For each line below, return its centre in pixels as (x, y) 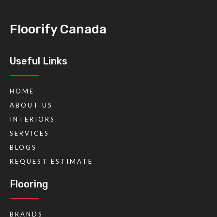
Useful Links (39, 61)
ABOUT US (31, 105)
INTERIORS (32, 119)
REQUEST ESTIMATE (51, 161)
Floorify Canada (58, 29)
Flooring (29, 184)
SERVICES (30, 133)
